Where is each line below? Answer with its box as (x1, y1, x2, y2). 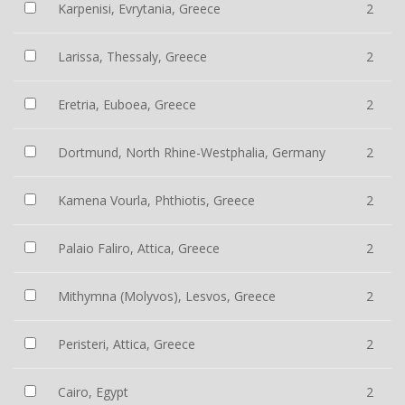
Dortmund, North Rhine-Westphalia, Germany (58, 144, 325, 161)
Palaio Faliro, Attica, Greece (58, 240, 220, 257)
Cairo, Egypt (58, 383, 128, 400)
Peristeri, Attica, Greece (58, 335, 195, 353)
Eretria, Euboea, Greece (58, 96, 196, 113)
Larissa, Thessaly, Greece (58, 48, 207, 65)
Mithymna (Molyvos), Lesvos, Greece (58, 287, 276, 305)
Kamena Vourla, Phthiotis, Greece (58, 192, 255, 209)
